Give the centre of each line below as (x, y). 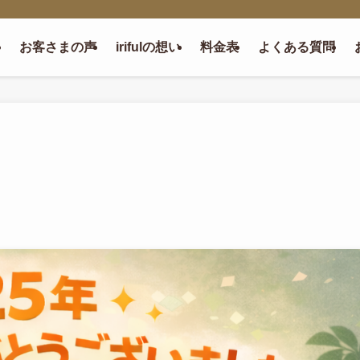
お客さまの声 (58, 47)
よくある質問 (297, 47)
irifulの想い (149, 47)
